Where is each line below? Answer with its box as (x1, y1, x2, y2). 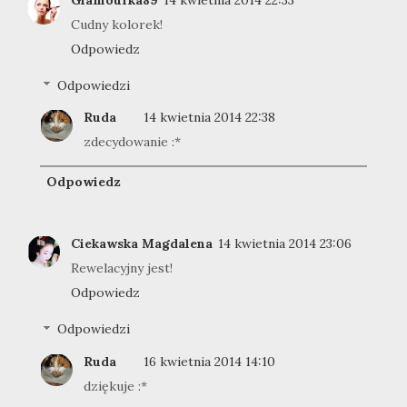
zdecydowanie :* (84, 133, 181, 150)
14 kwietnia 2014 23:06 (218, 235, 352, 253)
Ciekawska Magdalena (71, 235, 213, 253)
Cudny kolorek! (71, 15, 163, 33)
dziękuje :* (84, 377, 147, 394)
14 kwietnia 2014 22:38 (144, 108, 275, 125)
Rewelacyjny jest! (71, 260, 173, 277)
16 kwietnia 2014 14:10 (144, 352, 275, 370)
